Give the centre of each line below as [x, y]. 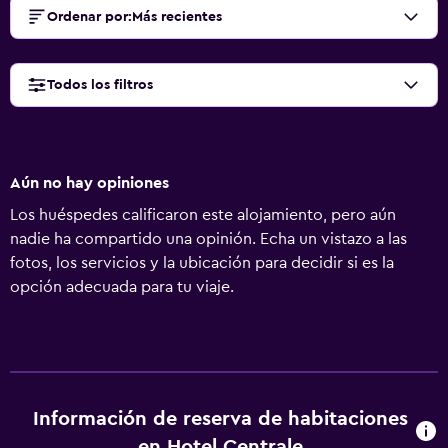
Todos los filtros [100, 85]
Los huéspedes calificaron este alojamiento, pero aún [203, 215]
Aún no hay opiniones [89, 183]
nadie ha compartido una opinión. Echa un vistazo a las [208, 239]
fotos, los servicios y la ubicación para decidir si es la [202, 263]
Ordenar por [87, 17]
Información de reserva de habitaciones [220, 419]
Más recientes [177, 17]
